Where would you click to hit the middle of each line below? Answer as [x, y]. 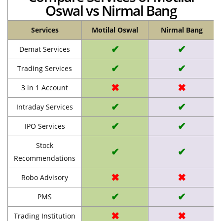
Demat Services [45, 49]
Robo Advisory [45, 177]
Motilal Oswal [115, 30]
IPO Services [45, 126]
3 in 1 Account [45, 87]
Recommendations [45, 158]
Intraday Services [45, 107]
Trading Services [45, 68]
